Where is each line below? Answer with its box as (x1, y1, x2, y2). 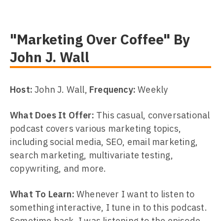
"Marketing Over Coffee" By (10, 30, 190, 48)
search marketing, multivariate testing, (10, 149, 173, 161)
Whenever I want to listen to (74, 188, 195, 200)
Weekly (136, 84, 168, 95)
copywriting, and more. (10, 163, 107, 174)
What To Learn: (10, 188, 74, 200)
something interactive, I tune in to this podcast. (10, 202, 207, 213)
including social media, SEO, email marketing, (10, 136, 198, 147)
